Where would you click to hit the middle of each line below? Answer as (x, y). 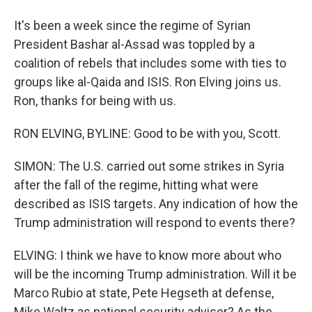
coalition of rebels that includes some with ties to (150, 63)
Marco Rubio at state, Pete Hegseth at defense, (144, 293)
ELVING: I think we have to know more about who (148, 255)
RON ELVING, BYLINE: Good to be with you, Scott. (147, 133)
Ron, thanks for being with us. (95, 101)
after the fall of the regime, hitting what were (136, 185)
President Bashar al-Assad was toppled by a (134, 44)
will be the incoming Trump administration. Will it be (155, 274)
